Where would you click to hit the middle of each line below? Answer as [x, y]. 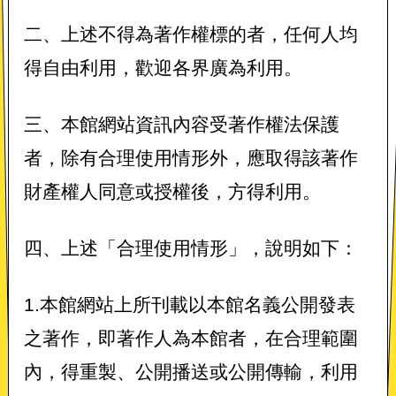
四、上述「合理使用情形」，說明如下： [190, 247]
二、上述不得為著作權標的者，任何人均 [190, 34]
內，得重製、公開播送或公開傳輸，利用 [190, 371]
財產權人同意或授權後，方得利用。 [172, 192]
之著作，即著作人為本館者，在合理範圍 [190, 338]
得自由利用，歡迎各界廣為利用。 [163, 68]
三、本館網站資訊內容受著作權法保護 [181, 125]
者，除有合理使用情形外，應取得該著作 [190, 158]
